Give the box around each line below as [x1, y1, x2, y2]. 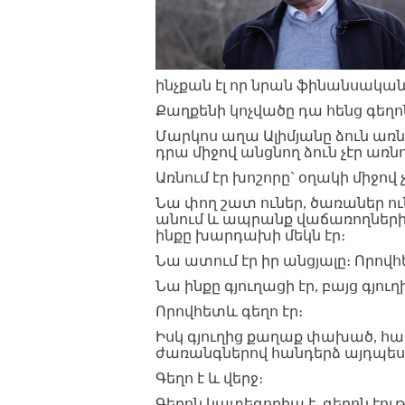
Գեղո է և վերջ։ [155, 371, 263, 386]
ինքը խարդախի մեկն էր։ [155, 228, 345, 243]
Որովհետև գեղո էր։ [155, 304, 303, 319]
